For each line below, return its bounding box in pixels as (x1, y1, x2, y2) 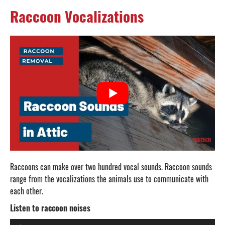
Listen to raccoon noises (10, 202, 90, 214)
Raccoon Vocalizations (10, 5, 144, 27)
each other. (10, 185, 43, 197)
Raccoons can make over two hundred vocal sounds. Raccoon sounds (10, 161, 212, 173)
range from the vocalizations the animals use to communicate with (10, 173, 208, 185)
